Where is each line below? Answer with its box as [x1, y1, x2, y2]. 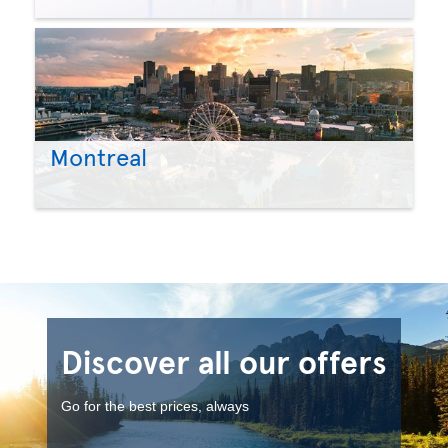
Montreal [50, 140, 147, 174]
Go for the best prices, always [61, 397, 249, 414]
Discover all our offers [61, 338, 387, 383]
